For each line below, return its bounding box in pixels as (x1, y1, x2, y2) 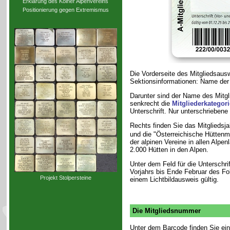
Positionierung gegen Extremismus (22, 7, 109, 13)
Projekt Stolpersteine (40, 175, 91, 181)
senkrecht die (129, 100, 172, 107)
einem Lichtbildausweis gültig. (129, 176, 219, 184)
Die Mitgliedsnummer (132, 207, 201, 215)
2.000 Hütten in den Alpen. (129, 146, 208, 154)
